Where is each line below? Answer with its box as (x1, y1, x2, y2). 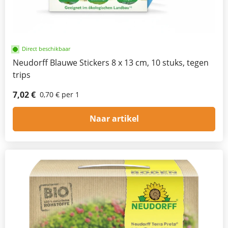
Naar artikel (89, 113, 139, 125)
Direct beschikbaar (22, 44, 70, 52)
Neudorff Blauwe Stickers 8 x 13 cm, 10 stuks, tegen (13, 56, 209, 68)
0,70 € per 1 (40, 89, 79, 99)
